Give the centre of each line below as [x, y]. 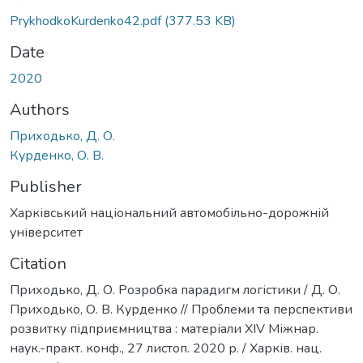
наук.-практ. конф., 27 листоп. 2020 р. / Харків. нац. [166, 348]
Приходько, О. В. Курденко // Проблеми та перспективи [181, 309]
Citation [38, 263]
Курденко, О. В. [57, 155]
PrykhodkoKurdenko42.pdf [87, 21]
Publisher [46, 186]
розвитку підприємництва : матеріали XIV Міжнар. [164, 329]
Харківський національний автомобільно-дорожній [169, 213]
